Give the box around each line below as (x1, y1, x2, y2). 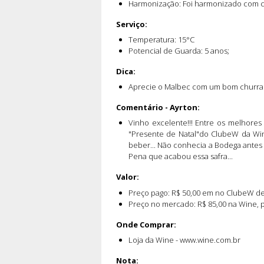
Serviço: (116, 18, 147, 29)
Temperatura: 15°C (128, 34, 194, 45)
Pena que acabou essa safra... (128, 151, 233, 162)
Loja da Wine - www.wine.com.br (128, 234, 240, 245)
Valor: (116, 171, 139, 183)
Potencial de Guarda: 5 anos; (128, 45, 229, 56)
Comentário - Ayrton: (116, 102, 200, 113)
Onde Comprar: (116, 219, 176, 230)
